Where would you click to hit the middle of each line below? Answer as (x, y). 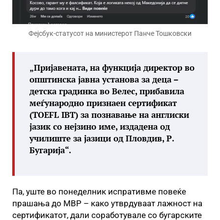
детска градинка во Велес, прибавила (107, 91)
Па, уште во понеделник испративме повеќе (99, 191)
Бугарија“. (50, 150)
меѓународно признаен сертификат (103, 103)
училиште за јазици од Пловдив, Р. (102, 138)
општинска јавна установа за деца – (104, 79)
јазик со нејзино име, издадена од (100, 126)
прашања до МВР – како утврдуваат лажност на (107, 203)
